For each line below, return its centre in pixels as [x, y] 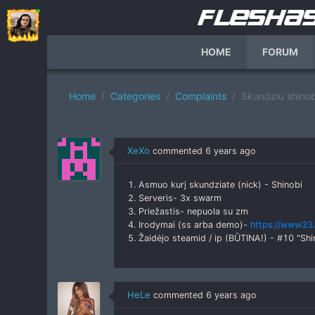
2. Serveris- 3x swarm [174, 198]
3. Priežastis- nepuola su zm [188, 211]
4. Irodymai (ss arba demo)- [189, 225]
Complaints [200, 96]
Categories [135, 96]
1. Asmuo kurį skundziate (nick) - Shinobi [215, 185]
